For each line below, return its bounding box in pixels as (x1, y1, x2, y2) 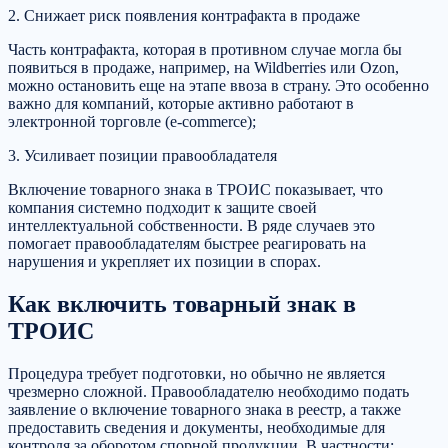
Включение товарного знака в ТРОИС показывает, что (8, 181, 383, 199)
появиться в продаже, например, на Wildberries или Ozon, (8, 59, 399, 77)
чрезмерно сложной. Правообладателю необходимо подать (8, 382, 409, 400)
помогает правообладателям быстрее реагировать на (8, 235, 366, 253)
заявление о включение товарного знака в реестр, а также (8, 400, 401, 418)
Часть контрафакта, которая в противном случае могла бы (8, 41, 402, 59)
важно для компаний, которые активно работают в (8, 95, 354, 113)
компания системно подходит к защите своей (8, 199, 317, 217)
